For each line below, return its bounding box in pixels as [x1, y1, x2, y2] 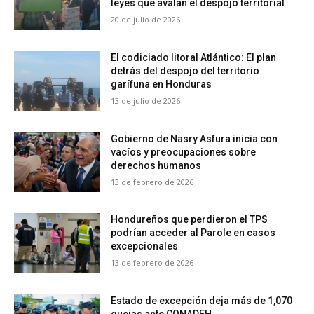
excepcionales [111, 240, 179, 252]
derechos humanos [111, 159, 202, 171]
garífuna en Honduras [111, 78, 212, 90]
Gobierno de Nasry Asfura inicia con [111, 132, 278, 144]
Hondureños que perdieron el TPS [111, 214, 268, 226]
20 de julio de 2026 [111, 14, 181, 25]
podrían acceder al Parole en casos [111, 227, 276, 239]
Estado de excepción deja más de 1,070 [111, 294, 293, 306]
